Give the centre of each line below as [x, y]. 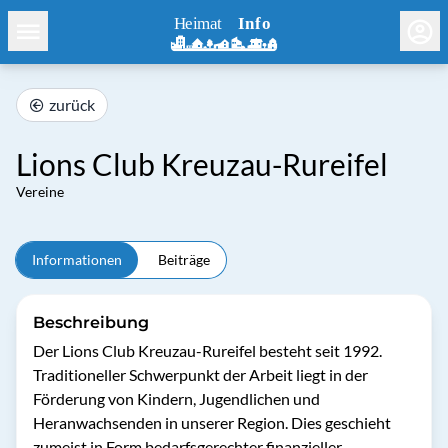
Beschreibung [91, 322]
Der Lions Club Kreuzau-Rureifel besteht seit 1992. [207, 350]
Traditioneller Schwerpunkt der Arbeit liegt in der [200, 374]
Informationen [77, 259]
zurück [72, 104]
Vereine [40, 191]
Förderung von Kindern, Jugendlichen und [176, 398]
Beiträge [184, 259]
